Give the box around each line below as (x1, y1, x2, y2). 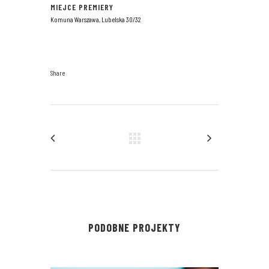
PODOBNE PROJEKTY (88, 221, 181, 235)
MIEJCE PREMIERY (50, 2, 113, 13)
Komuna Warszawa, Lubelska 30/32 (50, 15, 141, 24)
